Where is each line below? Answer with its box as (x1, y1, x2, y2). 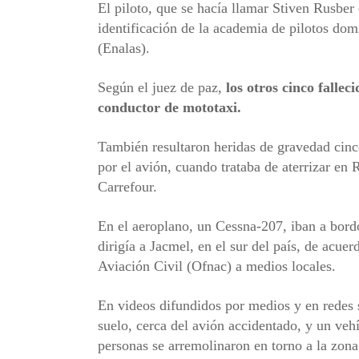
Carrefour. (98, 178, 157, 195)
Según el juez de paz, (98, 79, 226, 95)
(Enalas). (98, 39, 150, 56)
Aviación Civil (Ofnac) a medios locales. (98, 257, 336, 274)
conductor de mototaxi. (98, 99, 241, 115)
